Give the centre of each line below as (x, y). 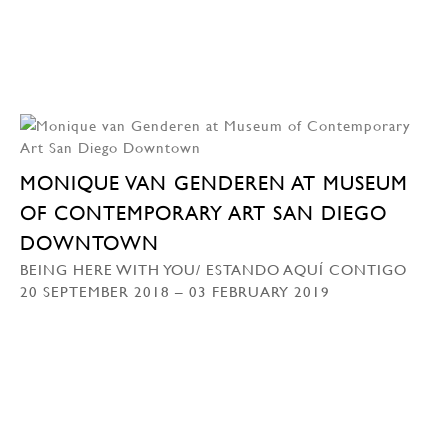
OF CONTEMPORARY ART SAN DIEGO (203, 212)
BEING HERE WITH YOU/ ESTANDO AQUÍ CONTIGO (213, 268)
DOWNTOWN (89, 242)
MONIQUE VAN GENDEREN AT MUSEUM (214, 182)
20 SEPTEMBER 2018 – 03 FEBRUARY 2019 (175, 290)
